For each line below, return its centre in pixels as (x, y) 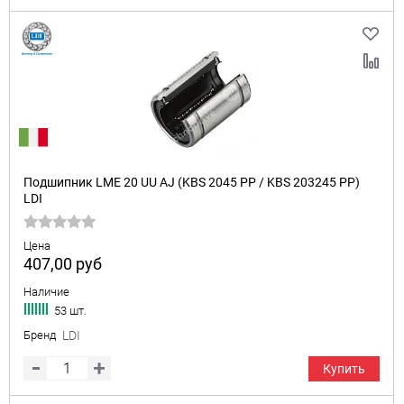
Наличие (46, 292)
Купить (344, 369)
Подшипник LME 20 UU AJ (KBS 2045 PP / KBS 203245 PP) (192, 182)
